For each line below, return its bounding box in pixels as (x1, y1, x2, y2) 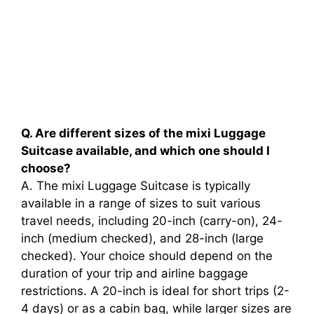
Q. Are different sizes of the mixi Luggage (21, 126, 266, 141)
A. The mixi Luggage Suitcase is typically (21, 179, 250, 193)
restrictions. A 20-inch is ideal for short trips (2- (21, 284, 289, 299)
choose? (21, 161, 71, 176)
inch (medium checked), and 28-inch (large (21, 231, 264, 246)
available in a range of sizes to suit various (21, 196, 261, 211)
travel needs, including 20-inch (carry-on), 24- (21, 214, 282, 228)
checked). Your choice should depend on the (21, 249, 273, 264)
